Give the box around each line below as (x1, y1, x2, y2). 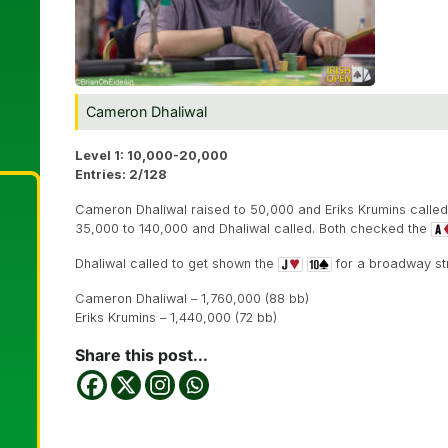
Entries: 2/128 (75, 167, 166, 182)
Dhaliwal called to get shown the (75, 256, 278, 271)
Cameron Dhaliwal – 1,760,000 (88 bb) (75, 291, 309, 306)
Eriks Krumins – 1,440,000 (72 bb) (75, 310, 277, 325)
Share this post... (75, 345, 208, 365)
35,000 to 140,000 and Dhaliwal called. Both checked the (75, 221, 431, 236)
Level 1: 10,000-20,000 (75, 148, 228, 163)
